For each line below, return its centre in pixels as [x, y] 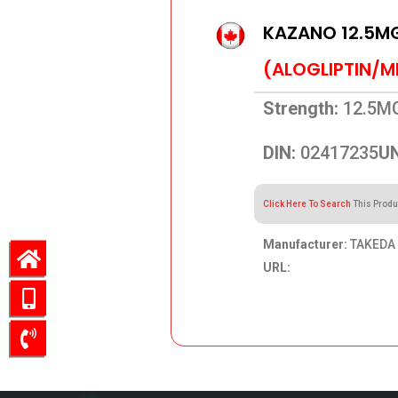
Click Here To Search [306, 203]
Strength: [300, 108]
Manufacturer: [305, 244]
